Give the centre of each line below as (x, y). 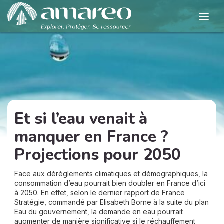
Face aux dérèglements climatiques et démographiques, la (111, 174)
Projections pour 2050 (98, 155)
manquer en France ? (92, 137)
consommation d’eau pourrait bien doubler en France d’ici (110, 183)
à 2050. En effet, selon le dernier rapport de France (100, 193)
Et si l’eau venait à (81, 119)
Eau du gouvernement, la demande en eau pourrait (99, 212)
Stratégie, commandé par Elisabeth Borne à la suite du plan (112, 202)
